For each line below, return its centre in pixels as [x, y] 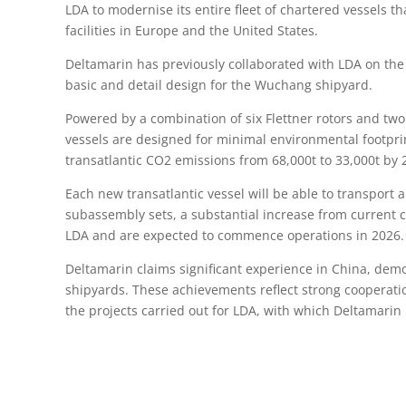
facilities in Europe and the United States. [192, 30]
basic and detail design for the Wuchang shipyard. [219, 84]
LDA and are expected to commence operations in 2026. [235, 235]
